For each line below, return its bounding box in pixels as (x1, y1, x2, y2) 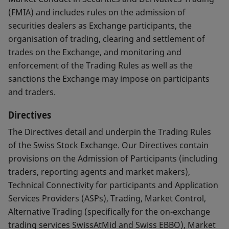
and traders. (8, 86, 56, 98)
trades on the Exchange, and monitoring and (8, 47, 181, 58)
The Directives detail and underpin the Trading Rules (8, 126, 211, 138)
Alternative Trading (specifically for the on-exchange (8, 206, 210, 218)
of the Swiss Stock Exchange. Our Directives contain (8, 140, 209, 151)
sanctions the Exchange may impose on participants (8, 73, 210, 85)
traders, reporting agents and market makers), (8, 166, 190, 178)
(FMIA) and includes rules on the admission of (8, 7, 186, 18)
